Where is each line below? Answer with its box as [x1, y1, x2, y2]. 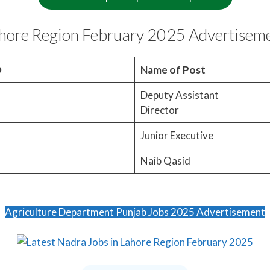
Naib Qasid [140, 154, 190, 167]
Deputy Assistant [140, 88, 219, 101]
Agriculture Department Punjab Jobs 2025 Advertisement [5, 205, 265, 218]
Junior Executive [140, 128, 213, 142]
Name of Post [140, 63, 206, 76]
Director [140, 103, 179, 116]
